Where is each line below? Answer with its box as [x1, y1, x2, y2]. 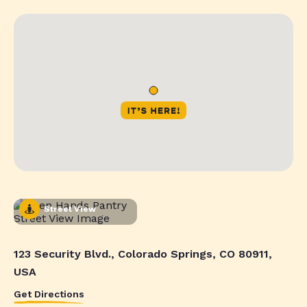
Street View [44, 204, 97, 214]
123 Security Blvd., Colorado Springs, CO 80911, [14, 247, 272, 260]
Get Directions [14, 288, 84, 299]
